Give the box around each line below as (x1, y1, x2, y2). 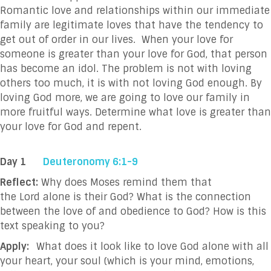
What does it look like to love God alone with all (36, 240, 269, 253)
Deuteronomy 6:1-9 (41, 155, 138, 168)
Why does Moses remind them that (38, 175, 212, 189)
